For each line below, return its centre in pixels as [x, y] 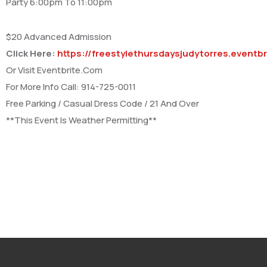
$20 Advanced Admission [59, 36]
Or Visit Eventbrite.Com [54, 70]
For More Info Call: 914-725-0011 [71, 86]
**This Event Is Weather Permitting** [82, 120]
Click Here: [32, 53]
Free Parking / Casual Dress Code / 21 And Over [103, 103]
